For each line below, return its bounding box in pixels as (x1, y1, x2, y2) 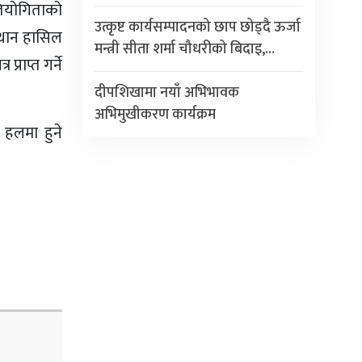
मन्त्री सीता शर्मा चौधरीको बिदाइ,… (94, 36, 275, 61)
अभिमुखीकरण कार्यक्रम (94, 102, 216, 127)
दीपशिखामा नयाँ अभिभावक (94, 80, 239, 105)
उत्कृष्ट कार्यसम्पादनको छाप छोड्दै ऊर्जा (94, 15, 301, 40)
